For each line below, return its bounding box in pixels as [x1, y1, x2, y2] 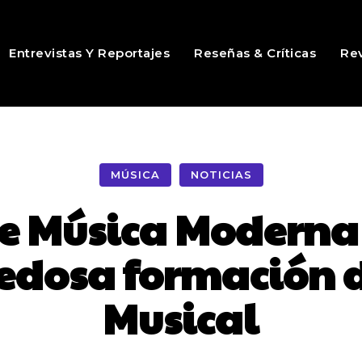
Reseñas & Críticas [194, 45, 317, 61]
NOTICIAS [190, 168, 252, 182]
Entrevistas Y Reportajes [9, 45, 170, 61]
